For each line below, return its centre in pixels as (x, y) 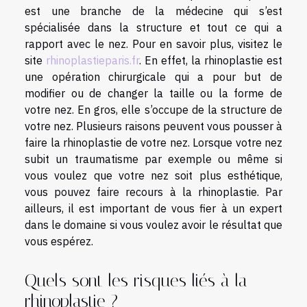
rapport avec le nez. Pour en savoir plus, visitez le (153, 44)
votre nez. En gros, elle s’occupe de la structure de (153, 109)
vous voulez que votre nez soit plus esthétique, (153, 175)
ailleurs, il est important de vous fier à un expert (153, 208)
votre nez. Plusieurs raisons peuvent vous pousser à (153, 126)
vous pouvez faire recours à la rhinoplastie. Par (153, 192)
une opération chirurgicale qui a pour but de (153, 76)
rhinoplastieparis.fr (93, 60)
